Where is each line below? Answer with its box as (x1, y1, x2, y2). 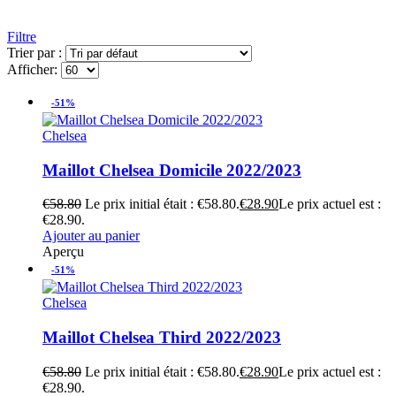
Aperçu (42, 244, 84, 260)
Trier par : (7, 44, 65, 60)
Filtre (7, 28, 36, 44)
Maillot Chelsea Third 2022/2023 (42, 327, 281, 346)
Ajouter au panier (42, 228, 140, 244)
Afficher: (7, 61, 61, 77)
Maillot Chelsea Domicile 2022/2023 (42, 160, 301, 179)
